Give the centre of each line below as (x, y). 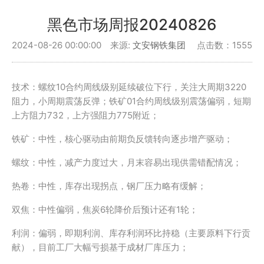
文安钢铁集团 (159, 45)
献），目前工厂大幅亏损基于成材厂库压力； (100, 247)
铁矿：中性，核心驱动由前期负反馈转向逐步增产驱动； (122, 139)
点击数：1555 (225, 45)
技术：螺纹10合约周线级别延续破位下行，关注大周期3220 (129, 87)
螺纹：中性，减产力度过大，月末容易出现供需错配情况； (127, 162)
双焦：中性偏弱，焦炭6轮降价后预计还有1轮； (105, 209)
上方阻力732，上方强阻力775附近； (85, 115)
